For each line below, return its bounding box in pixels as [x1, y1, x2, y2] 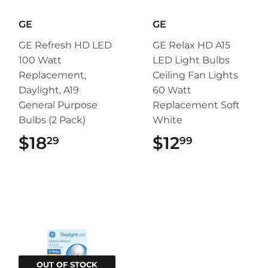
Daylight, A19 [19, 84, 79, 96]
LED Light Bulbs [153, 54, 230, 66]
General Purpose [19, 99, 98, 111]
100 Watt [19, 54, 62, 66]
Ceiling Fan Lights [153, 69, 238, 81]
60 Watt [153, 84, 191, 96]
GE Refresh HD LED [19, 39, 112, 51]
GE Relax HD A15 [153, 39, 230, 51]
